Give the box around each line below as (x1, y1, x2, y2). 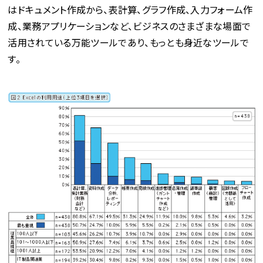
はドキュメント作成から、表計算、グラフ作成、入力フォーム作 (8, 2, 253, 16)
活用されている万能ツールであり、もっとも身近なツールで (8, 35, 249, 49)
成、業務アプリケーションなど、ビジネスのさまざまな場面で (8, 19, 251, 33)
